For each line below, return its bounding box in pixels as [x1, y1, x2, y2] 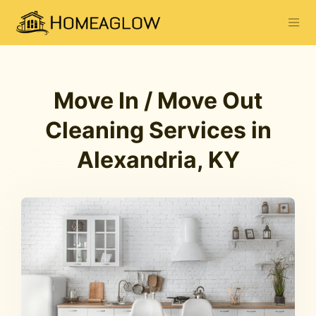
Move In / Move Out [54, 87, 262, 114]
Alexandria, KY [76, 146, 240, 174]
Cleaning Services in [44, 116, 272, 144]
